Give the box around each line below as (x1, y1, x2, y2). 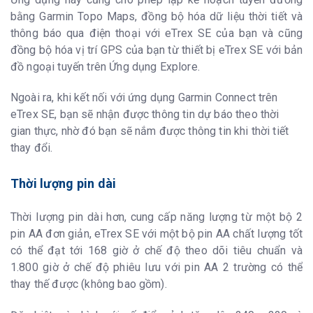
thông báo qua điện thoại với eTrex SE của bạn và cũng (10, 26, 303, 40)
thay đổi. (10, 141, 53, 155)
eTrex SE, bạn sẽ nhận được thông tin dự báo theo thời (10, 108, 279, 122)
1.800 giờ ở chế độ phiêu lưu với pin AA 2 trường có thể (10, 261, 303, 275)
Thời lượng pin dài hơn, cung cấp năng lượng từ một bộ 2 (10, 210, 303, 224)
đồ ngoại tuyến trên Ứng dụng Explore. (10, 59, 200, 73)
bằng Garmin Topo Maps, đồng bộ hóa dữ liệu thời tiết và (10, 9, 303, 23)
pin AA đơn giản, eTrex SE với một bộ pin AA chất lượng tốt (10, 227, 303, 241)
